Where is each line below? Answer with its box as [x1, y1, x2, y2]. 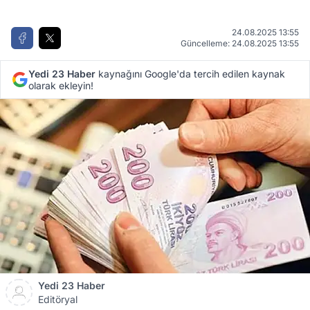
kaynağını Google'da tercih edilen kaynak [95, 68, 285, 80]
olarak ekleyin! [28, 80, 93, 91]
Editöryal [38, 293, 77, 305]
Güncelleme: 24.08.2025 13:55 [181, 38, 299, 48]
